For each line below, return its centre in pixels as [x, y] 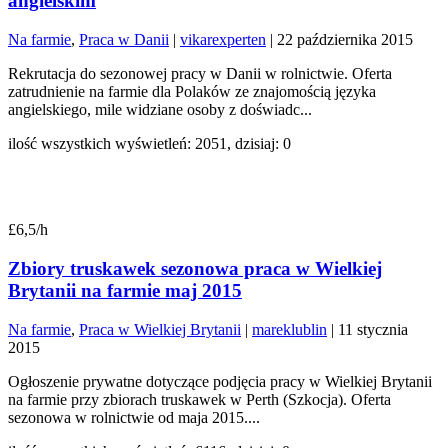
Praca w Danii [124, 40]
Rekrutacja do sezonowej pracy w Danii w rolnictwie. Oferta [200, 74]
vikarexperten [223, 40]
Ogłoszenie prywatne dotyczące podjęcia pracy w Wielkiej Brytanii [220, 381]
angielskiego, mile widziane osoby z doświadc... [160, 110]
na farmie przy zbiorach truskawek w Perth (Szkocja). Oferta [199, 399]
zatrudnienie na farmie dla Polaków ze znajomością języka [192, 92]
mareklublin [289, 329]
